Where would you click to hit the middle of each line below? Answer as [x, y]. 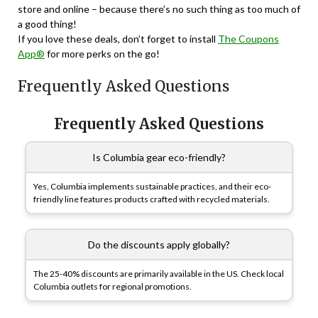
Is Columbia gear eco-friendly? [159, 158]
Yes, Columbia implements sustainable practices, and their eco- [152, 187]
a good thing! [47, 24]
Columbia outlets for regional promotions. [113, 287]
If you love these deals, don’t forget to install [118, 39]
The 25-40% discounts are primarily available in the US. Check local [159, 274]
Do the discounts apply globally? [159, 245]
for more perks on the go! [102, 54]
